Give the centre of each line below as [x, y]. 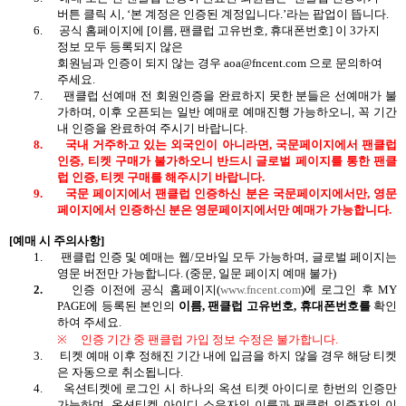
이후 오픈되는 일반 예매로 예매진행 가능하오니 [226, 111]
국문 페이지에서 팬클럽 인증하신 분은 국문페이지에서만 [216, 193]
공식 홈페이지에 [101, 30]
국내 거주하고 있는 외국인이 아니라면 [167, 144]
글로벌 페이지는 [354, 256]
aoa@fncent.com [267, 63]
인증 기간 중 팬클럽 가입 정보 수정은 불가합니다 [208, 339]
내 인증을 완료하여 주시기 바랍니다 [151, 128]
